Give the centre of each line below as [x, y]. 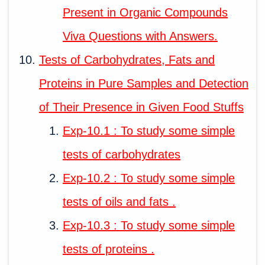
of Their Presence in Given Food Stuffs [141, 107]
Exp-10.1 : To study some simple [149, 130]
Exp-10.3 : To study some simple [149, 225]
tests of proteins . [109, 249]
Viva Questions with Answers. [140, 36]
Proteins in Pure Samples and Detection [144, 83]
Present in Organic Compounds [145, 12]
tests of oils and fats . [119, 201]
